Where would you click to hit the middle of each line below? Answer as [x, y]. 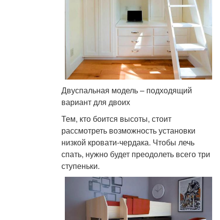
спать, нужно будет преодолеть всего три [136, 154]
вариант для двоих [96, 102]
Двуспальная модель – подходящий [127, 90]
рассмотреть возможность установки [129, 131]
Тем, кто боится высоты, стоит [117, 119]
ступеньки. [81, 166]
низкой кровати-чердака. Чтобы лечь [128, 142]
